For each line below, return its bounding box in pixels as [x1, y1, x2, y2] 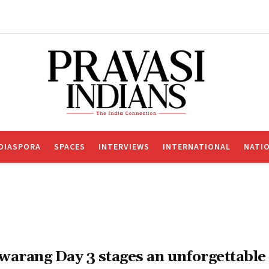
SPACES [54, 141, 85, 152]
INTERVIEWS [98, 141, 150, 152]
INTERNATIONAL [163, 141, 231, 152]
